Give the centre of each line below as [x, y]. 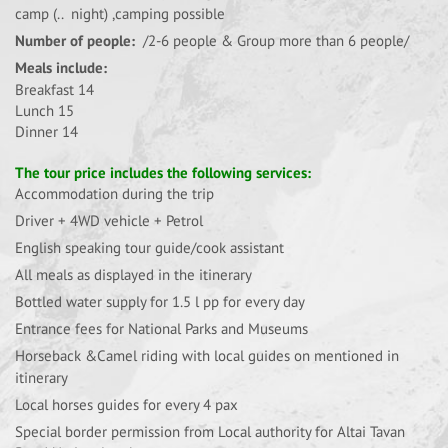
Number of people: [75, 40]
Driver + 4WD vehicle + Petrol [109, 220]
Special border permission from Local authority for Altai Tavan [210, 431]
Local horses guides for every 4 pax [126, 404]
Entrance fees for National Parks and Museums [161, 328]
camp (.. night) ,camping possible [120, 13]
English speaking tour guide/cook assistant [149, 247]
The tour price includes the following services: [163, 172]
